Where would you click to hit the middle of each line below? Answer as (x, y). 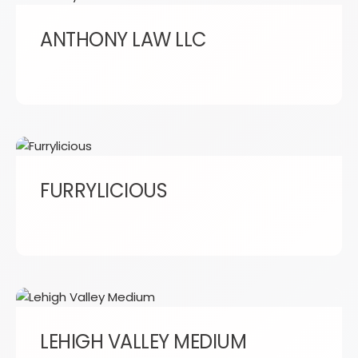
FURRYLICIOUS (104, 191)
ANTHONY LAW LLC (123, 40)
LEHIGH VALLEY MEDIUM (143, 342)
